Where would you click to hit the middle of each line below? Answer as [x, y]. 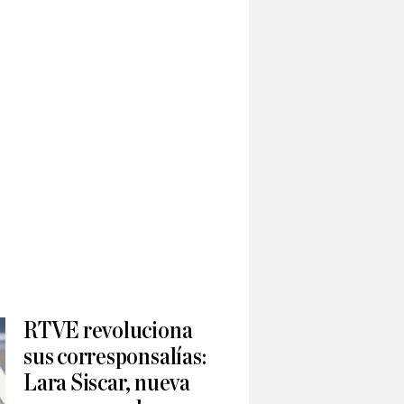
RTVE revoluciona [108, 331]
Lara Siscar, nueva [107, 383]
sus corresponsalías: [115, 357]
